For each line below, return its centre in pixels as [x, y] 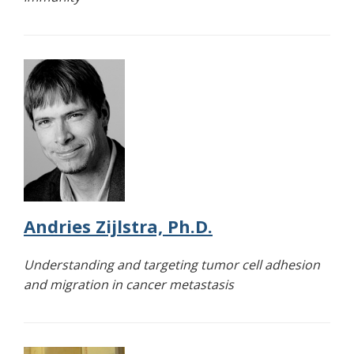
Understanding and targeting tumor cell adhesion [172, 265]
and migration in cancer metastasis [129, 285]
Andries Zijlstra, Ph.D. [118, 226]
